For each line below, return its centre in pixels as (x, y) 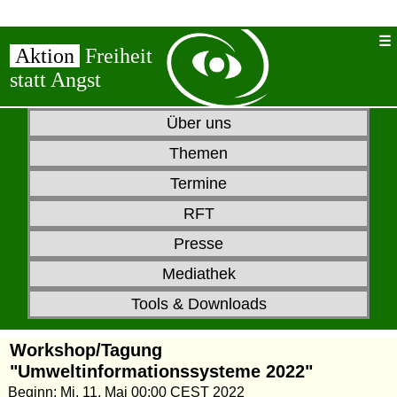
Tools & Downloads (198, 304)
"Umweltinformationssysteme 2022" (162, 371)
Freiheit (118, 56)
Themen (198, 153)
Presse (198, 243)
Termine (198, 183)
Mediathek (198, 273)
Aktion (44, 56)
